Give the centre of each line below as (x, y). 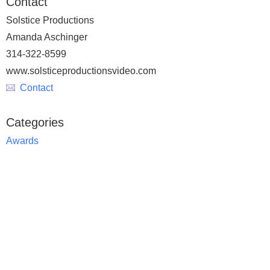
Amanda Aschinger (47, 37)
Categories (35, 122)
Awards (22, 141)
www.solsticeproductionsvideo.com (81, 71)
